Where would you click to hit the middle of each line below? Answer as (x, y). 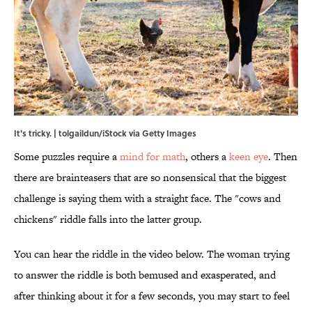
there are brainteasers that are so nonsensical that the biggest (150, 178)
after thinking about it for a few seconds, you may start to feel (152, 296)
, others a (207, 157)
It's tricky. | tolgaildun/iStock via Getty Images (105, 133)
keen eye (249, 157)
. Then (283, 157)
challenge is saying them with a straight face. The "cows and (147, 198)
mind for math (153, 157)
